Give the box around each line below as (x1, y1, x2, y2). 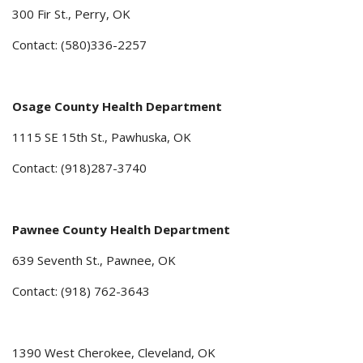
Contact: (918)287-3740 (12, 160, 147, 177)
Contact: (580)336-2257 (12, 36, 147, 53)
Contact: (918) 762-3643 (12, 283, 150, 300)
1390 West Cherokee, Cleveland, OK (12, 344, 216, 361)
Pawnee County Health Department (12, 221, 230, 238)
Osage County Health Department (12, 98, 222, 115)
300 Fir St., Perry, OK (12, 6, 130, 23)
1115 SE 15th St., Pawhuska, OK (12, 129, 191, 146)
